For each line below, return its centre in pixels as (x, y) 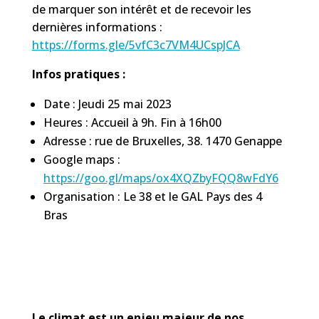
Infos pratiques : (78, 74)
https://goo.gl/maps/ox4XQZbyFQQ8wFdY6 (161, 178)
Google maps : (82, 159)
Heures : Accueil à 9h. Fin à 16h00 (132, 122)
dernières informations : (97, 27)
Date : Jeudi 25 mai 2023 (107, 104)
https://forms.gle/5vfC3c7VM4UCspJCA (136, 45)
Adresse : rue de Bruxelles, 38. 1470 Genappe (162, 141)
